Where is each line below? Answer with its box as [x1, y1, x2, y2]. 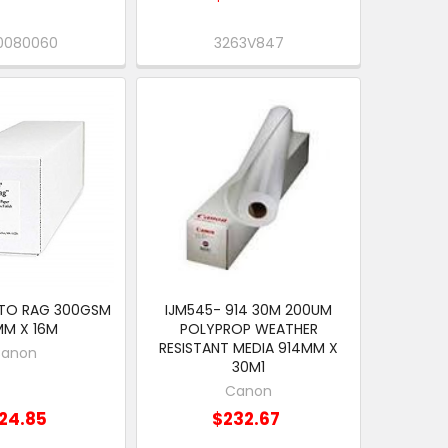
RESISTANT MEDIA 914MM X [159, 337, 339, 358]
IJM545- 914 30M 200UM [165, 299, 333, 320]
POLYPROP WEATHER [179, 318, 318, 339]
